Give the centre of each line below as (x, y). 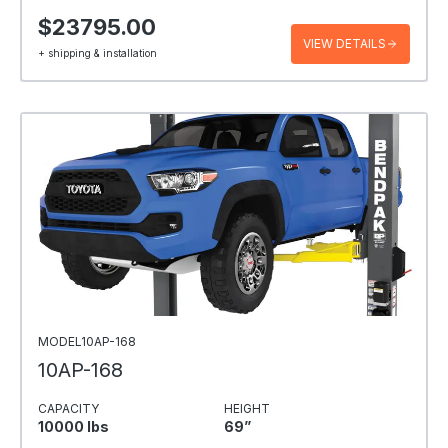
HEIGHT (247, 408)
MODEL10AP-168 (87, 341)
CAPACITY (68, 408)
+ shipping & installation (97, 53)
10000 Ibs (73, 426)
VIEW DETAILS (344, 43)
